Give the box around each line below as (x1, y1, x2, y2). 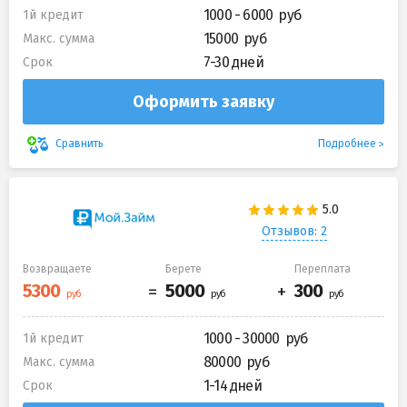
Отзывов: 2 (261, 223, 327, 240)
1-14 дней (203, 376, 262, 394)
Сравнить (53, 137, 106, 151)
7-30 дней (203, 53, 263, 71)
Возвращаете (23, 262, 92, 275)
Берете (165, 262, 202, 275)
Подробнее (318, 136, 376, 150)
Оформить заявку (133, 91, 274, 112)
